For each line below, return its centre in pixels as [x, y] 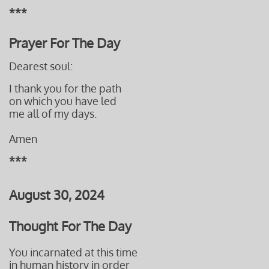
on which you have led [63, 101]
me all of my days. [53, 113]
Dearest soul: [41, 66]
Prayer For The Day [65, 43]
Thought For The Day [70, 226]
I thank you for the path [65, 88]
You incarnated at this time [73, 252]
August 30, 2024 [57, 195]
